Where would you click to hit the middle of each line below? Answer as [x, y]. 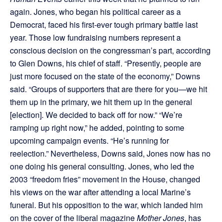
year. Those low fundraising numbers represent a [95, 38]
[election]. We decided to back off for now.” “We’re [96, 115]
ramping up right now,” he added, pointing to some [97, 128]
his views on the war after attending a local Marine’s [100, 192]
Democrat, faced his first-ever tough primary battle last [104, 25]
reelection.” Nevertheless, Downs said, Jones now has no [110, 154]
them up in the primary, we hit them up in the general [101, 102]
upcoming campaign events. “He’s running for [89, 141]
